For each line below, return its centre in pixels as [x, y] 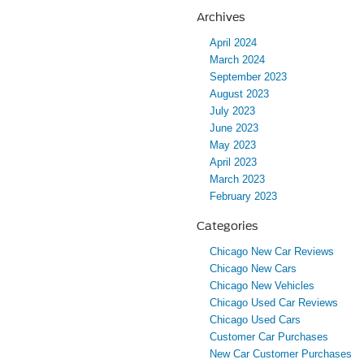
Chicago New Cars [253, 269]
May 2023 [233, 145]
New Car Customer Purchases [281, 354]
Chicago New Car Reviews [272, 252]
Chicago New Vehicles [262, 286]
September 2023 [248, 77]
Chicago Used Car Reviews [274, 303]
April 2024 [233, 43]
